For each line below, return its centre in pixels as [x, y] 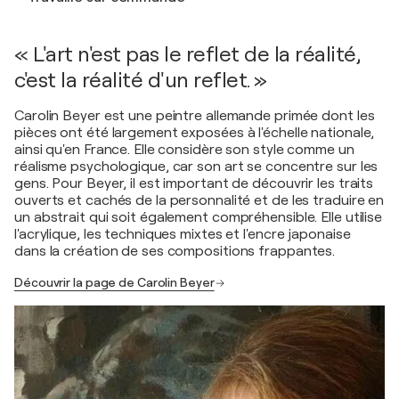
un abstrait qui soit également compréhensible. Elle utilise [199, 218]
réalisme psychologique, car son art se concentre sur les [196, 167]
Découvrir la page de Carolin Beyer [114, 283]
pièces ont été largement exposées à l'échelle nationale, [195, 133]
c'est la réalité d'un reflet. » [141, 81]
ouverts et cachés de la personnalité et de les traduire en [199, 201]
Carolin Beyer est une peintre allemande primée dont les [195, 116]
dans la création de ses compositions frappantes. [175, 252]
